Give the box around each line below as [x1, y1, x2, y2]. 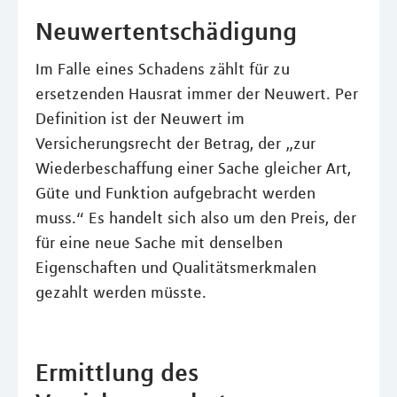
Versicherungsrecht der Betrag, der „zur [35, 134, 315, 153]
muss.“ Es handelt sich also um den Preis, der [35, 208, 356, 228]
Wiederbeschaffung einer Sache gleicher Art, [35, 159, 351, 178]
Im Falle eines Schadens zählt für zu [35, 59, 290, 79]
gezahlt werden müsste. [35, 283, 206, 302]
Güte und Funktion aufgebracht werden [35, 183, 315, 203]
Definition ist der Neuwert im [35, 109, 245, 128]
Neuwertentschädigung [35, 16, 297, 46]
